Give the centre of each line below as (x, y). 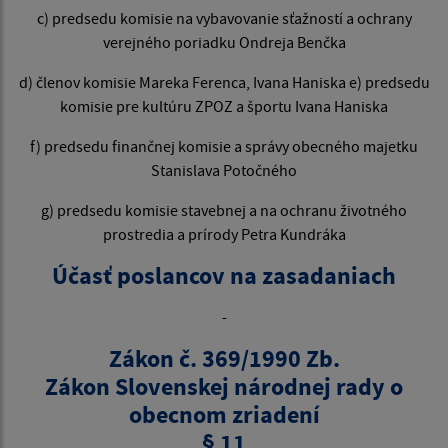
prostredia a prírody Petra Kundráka (224, 234)
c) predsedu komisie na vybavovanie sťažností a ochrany (224, 18)
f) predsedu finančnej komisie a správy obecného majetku (224, 146)
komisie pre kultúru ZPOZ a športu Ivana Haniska (224, 106)
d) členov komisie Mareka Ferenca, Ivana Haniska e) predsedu (224, 82)
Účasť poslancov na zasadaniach (224, 276)
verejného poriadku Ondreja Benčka (224, 42)
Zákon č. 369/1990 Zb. (224, 359)
